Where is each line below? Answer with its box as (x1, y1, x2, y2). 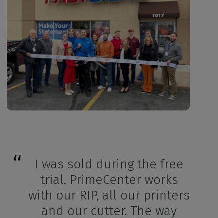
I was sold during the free (35, 156, 183, 172)
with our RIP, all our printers (28, 187, 190, 203)
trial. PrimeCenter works (40, 171, 178, 187)
